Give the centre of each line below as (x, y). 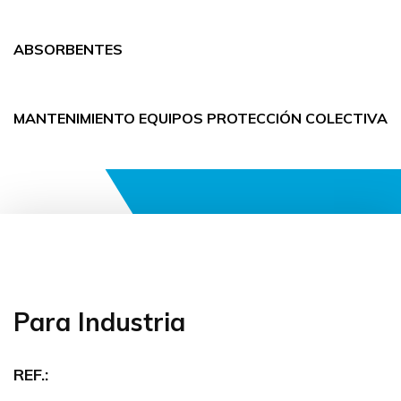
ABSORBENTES (68, 49)
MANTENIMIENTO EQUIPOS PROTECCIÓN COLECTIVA (200, 118)
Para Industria (99, 322)
